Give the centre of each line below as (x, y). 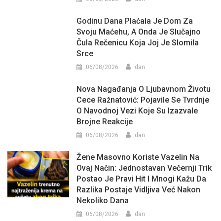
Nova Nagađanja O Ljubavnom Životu (144, 89)
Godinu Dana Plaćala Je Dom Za (135, 21)
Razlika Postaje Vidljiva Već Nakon (139, 189)
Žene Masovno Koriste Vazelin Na (138, 157)
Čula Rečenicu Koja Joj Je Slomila (138, 42)
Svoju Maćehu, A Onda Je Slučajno (139, 32)
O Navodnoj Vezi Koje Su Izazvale (137, 110)
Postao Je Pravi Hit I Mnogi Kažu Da (142, 179)
